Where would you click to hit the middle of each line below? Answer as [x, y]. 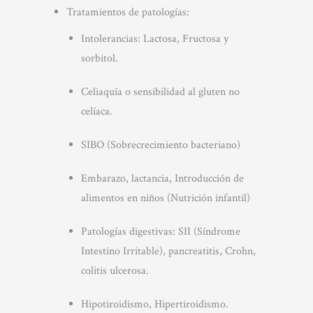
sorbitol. [99, 58]
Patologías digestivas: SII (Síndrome [160, 232]
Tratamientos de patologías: [128, 12]
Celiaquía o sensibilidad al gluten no [160, 92]
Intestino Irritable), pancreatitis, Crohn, [168, 251]
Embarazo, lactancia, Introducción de [162, 179]
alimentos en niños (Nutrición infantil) [165, 198]
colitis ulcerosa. [115, 271]
